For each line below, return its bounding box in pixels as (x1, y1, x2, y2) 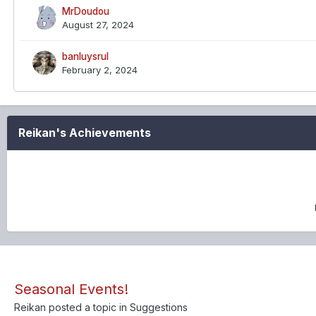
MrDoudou (62, 6, 109, 17)
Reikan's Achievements (18, 126, 151, 140)
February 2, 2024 (62, 64, 138, 75)
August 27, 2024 (62, 19, 134, 30)
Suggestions (130, 301, 188, 313)
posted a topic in (46, 301, 130, 313)
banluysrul (62, 51, 109, 62)
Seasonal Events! (14, 281, 128, 298)
